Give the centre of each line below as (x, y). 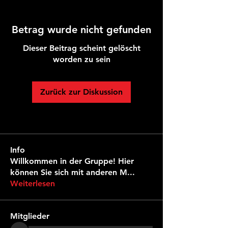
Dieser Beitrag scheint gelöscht (81, 48)
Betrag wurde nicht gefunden (81, 30)
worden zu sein (81, 59)
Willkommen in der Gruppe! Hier (72, 161)
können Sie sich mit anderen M (69, 172)
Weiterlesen (33, 183)
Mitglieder (30, 216)
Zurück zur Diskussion (81, 92)
